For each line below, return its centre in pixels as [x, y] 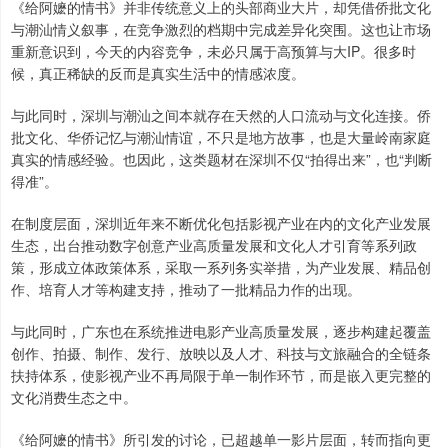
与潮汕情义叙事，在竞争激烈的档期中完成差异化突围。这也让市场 [221, 29]
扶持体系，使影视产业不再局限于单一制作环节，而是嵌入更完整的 [221, 375]
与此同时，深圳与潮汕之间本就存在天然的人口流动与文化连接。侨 [221, 115]
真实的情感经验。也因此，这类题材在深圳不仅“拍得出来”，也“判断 [221, 159]
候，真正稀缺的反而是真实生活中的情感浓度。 [158, 73]
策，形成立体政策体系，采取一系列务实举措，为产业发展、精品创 [221, 267]
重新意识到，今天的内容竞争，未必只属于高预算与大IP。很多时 [213, 51]
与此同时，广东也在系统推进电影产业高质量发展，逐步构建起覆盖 [221, 331]
